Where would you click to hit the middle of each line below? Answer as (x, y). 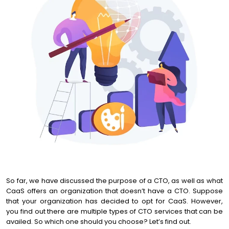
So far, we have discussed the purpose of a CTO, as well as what (114, 181)
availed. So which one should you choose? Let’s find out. (99, 222)
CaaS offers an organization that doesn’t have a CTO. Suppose (114, 191)
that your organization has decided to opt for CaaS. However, (114, 201)
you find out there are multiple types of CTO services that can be (114, 211)
